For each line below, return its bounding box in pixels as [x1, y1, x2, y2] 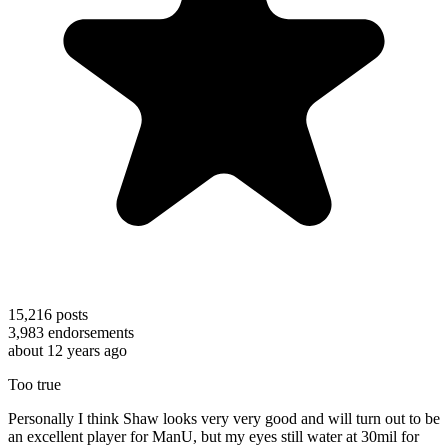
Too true [8, 375, 61, 393]
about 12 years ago [8, 341, 127, 359]
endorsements [44, 323, 134, 341]
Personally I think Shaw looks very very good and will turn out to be [8, 409, 440, 427]
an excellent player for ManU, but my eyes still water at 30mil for [8, 427, 419, 445]
